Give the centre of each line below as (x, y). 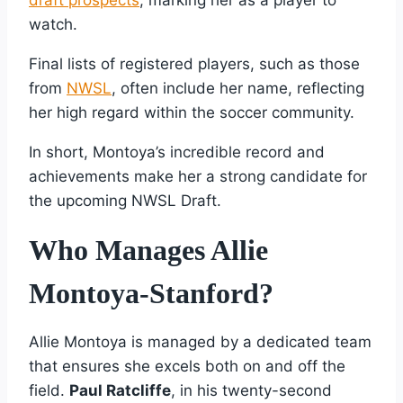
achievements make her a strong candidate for (198, 176)
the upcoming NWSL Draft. (125, 200)
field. (49, 390)
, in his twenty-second (251, 390)
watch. (53, 24)
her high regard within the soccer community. (192, 112)
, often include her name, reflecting (238, 88)
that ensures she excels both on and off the (187, 366)
